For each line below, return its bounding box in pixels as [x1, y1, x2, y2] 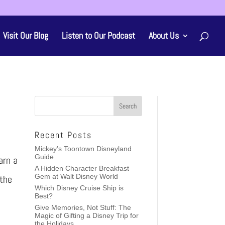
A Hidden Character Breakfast [34, 164, 129, 172]
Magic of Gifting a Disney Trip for [34, 211, 139, 219]
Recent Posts [34, 129, 92, 141]
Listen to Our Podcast [62, 30, 135, 41]
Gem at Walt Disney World [34, 172, 118, 180]
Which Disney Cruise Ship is [34, 183, 124, 192]
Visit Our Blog [3, 30, 48, 41]
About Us [149, 30, 179, 41]
